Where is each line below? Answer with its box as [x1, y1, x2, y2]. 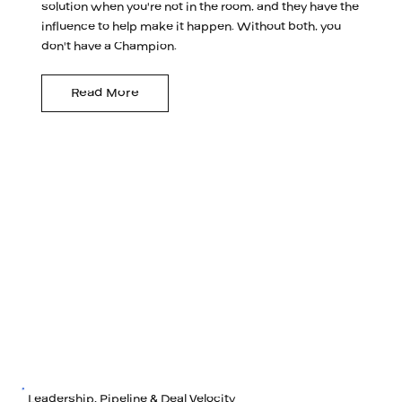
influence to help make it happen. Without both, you [41, 18, 342, 37]
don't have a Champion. [41, 38, 178, 57]
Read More [71, 83, 140, 103]
